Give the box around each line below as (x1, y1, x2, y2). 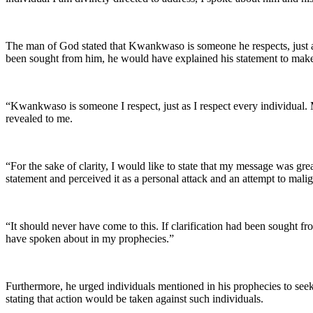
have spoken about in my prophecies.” (6, 232, 174, 245)
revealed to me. (6, 112, 73, 124)
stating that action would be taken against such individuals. (6, 292, 263, 305)
